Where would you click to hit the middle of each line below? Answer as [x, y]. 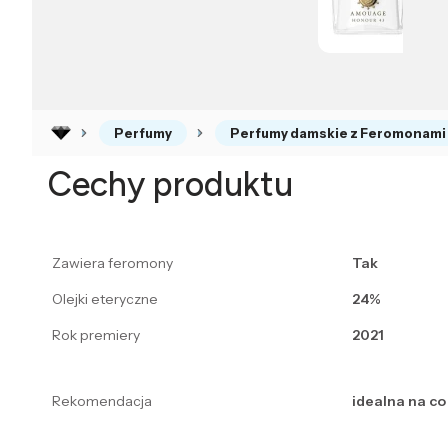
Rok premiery [96, 335]
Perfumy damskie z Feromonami [338, 133]
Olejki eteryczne [105, 299]
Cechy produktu [170, 185]
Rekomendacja [102, 401]
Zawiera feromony [112, 263]
